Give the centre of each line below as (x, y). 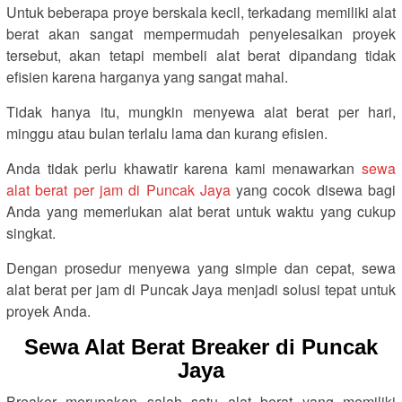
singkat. (31, 233)
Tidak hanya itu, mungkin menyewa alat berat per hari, (201, 112)
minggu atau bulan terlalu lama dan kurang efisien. (167, 133)
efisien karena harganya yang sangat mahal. (147, 77)
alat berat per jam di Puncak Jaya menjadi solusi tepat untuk (201, 289)
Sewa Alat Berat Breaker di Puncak (201, 347)
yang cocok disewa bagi (313, 190)
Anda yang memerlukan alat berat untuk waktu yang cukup (201, 211)
